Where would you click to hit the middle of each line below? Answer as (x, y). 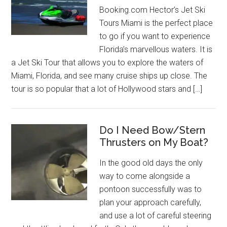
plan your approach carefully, (150, 202)
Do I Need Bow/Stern (153, 130)
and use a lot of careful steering (156, 215)
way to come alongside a (145, 176)
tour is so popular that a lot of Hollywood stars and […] (107, 89)
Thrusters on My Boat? (154, 142)
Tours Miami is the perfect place (156, 23)
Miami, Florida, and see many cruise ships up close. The (109, 75)
